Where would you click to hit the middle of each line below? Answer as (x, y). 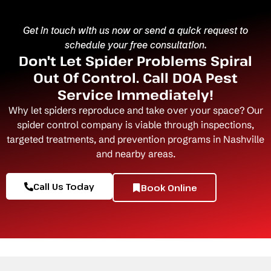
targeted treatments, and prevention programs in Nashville (135, 139)
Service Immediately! (135, 94)
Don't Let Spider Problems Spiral (135, 60)
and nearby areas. (135, 154)
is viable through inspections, (188, 125)
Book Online (169, 188)
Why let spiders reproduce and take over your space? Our (135, 110)
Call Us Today (64, 186)
